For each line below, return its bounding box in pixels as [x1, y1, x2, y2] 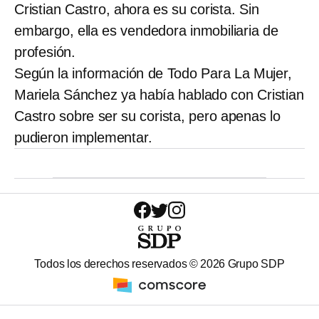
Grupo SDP [225, 258, 285, 271]
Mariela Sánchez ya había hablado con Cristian [14, 87, 304, 103]
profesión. [14, 44, 76, 61]
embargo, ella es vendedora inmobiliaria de [14, 23, 278, 39]
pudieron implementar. [14, 130, 152, 146]
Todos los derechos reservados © [34, 258, 201, 271]
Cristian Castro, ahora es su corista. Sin [14, 1, 259, 18]
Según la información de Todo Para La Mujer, [14, 66, 292, 82]
